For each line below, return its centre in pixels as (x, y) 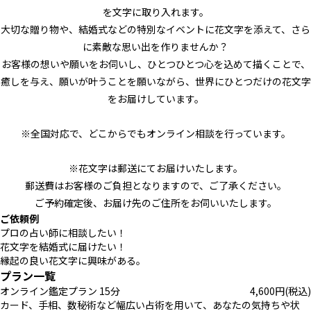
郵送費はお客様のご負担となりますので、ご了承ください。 (155, 185)
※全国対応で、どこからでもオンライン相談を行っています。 (155, 133)
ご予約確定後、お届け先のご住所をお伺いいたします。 (155, 203)
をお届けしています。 (155, 99)
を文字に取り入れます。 (155, 12)
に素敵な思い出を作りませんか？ (155, 47)
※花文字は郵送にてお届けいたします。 (155, 168)
